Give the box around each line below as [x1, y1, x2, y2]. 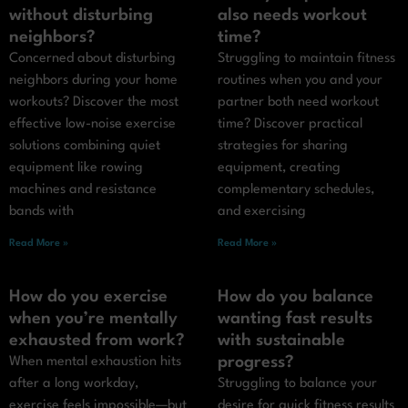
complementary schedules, [218, 183, 374, 198]
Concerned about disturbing [9, 52, 176, 66]
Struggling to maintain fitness [218, 52, 395, 66]
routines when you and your [218, 74, 382, 88]
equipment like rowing [9, 161, 143, 176]
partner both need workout [218, 96, 379, 110]
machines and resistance [9, 183, 157, 198]
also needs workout [218, 7, 367, 25]
